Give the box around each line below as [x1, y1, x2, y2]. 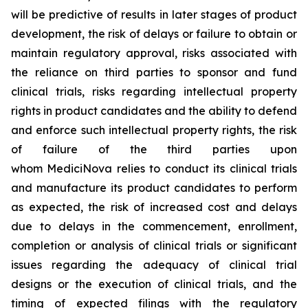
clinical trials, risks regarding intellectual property [11, 85, 297, 98]
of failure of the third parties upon [11, 142, 297, 156]
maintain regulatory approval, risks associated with [11, 46, 297, 60]
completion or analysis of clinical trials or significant [11, 239, 297, 252]
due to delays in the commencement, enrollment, [11, 219, 297, 233]
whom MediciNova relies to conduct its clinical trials [11, 162, 297, 175]
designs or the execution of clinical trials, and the [11, 277, 297, 291]
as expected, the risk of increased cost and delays [11, 200, 297, 214]
